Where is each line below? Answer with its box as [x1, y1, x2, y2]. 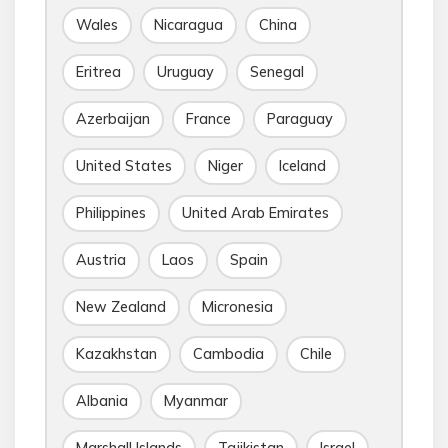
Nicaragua [154, 16, 223, 34]
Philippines [76, 204, 146, 222]
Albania [76, 392, 128, 410]
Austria [76, 251, 126, 269]
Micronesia [202, 298, 273, 316]
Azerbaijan [76, 110, 150, 128]
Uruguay [157, 63, 214, 81]
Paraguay [267, 110, 333, 128]
